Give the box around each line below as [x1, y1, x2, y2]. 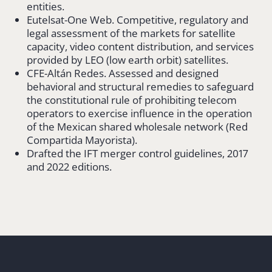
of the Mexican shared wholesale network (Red [27, 119, 248, 134]
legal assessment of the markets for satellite [27, 25, 236, 40]
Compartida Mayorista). [27, 132, 137, 147]
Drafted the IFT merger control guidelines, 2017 [27, 146, 248, 160]
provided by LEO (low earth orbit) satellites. [27, 52, 228, 67]
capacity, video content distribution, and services [27, 39, 254, 53]
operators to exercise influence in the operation [27, 106, 252, 120]
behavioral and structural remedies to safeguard [27, 79, 254, 93]
